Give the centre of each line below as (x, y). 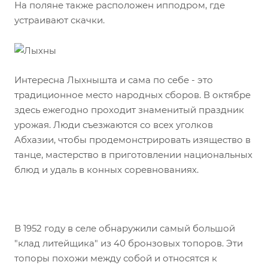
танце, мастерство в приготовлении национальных (133, 154)
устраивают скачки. (60, 20)
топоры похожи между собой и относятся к (116, 258)
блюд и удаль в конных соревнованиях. (106, 169)
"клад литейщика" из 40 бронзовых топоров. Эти (129, 243)
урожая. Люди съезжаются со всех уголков (114, 124)
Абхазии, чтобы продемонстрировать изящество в (133, 139)
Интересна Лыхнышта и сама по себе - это (114, 80)
